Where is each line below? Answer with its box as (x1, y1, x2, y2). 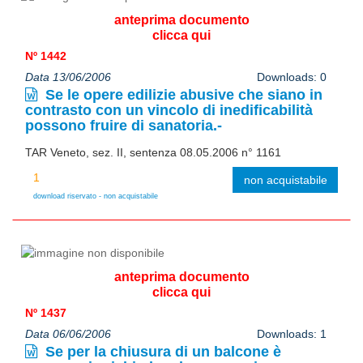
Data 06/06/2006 (25, 327, 111, 340)
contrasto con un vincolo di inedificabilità (25, 101, 313, 118)
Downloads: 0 (256, 70, 327, 83)
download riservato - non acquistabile (33, 191, 158, 200)
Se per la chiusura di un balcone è (41, 343, 281, 360)
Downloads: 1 (256, 327, 327, 340)
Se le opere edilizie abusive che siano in (41, 86, 322, 103)
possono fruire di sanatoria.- (25, 117, 222, 134)
